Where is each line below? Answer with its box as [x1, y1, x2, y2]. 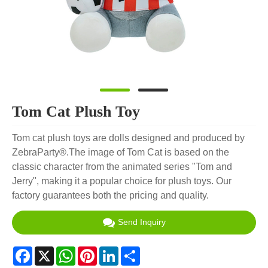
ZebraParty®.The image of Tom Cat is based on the [12, 147, 229, 158]
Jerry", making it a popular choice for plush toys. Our [12, 176, 232, 187]
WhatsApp [75, 245, 120, 256]
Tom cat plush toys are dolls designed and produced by [12, 133, 245, 144]
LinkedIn [118, 245, 155, 256]
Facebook [32, 245, 75, 256]
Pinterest [97, 245, 135, 256]
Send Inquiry [117, 217, 166, 227]
